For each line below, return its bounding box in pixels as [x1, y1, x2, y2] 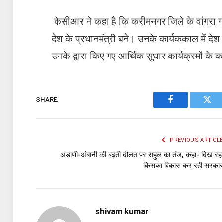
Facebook [169, 102, 205, 111]
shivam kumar [95, 206, 149, 216]
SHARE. [36, 96, 59, 104]
